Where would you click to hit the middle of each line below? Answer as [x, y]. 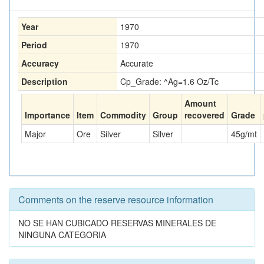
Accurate [137, 63]
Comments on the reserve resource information [116, 199]
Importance [47, 115]
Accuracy [40, 63]
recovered [204, 115]
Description [44, 81]
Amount [200, 103]
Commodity [123, 115]
